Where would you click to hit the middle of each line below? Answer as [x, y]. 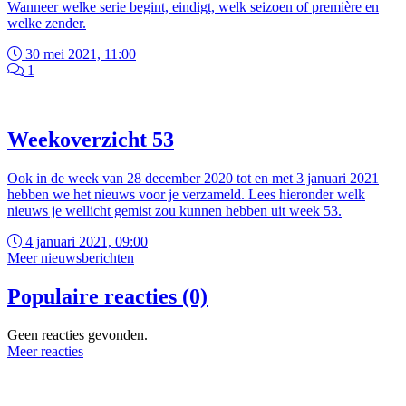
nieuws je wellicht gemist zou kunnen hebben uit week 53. [174, 211]
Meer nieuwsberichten [71, 258]
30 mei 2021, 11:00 [79, 54]
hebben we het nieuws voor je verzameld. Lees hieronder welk [186, 194]
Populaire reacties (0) [107, 296]
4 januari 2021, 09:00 [85, 242]
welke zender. [47, 24]
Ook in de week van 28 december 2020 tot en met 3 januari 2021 [193, 178]
